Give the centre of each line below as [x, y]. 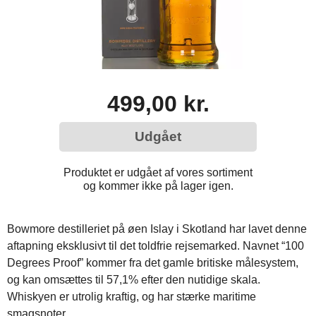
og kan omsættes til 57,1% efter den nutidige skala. [134, 279]
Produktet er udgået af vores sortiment [158, 172]
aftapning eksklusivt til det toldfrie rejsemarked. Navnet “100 [156, 245]
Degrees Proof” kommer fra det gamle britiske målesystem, [153, 262]
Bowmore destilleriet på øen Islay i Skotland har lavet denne [157, 229]
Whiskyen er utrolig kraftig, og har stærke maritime [132, 296]
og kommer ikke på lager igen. [158, 186]
